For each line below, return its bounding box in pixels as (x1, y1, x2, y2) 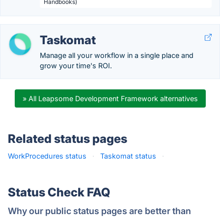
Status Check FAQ (8, 185, 110, 199)
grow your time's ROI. (40, 61, 112, 70)
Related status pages (8, 132, 127, 146)
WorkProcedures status (8, 152, 86, 160)
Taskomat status (100, 152, 156, 160)
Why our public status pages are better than (8, 206, 191, 216)
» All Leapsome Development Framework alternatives (22, 94, 198, 103)
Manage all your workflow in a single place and (40, 51, 193, 59)
